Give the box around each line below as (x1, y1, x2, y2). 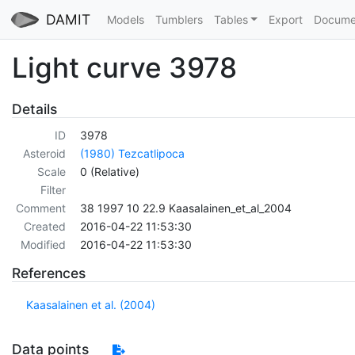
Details (12, 100, 57, 117)
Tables (213, 13, 248, 26)
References (12, 265, 86, 282)
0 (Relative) (80, 165, 139, 179)
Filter (40, 183, 66, 197)
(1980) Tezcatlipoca (80, 147, 185, 161)
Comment (15, 201, 66, 216)
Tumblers (155, 13, 203, 26)
